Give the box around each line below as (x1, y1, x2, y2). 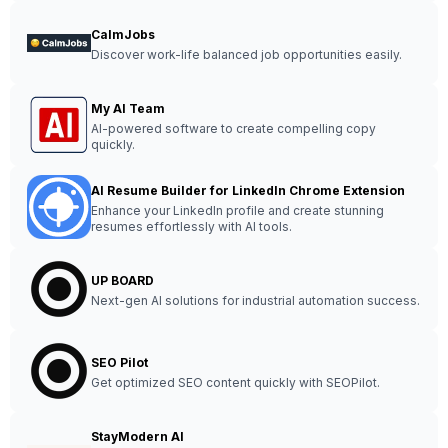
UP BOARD (91, 273, 154, 288)
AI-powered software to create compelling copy (91, 121, 376, 136)
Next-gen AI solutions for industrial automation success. (91, 293, 420, 308)
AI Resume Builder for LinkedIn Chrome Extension (91, 183, 405, 198)
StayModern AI (91, 429, 184, 444)
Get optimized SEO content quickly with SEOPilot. (91, 375, 380, 390)
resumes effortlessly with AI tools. (91, 219, 292, 234)
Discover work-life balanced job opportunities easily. (91, 47, 402, 62)
